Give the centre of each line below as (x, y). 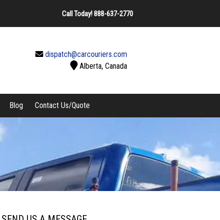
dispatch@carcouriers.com (86, 54)
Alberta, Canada (103, 66)
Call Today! (78, 14)
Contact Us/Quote (62, 105)
